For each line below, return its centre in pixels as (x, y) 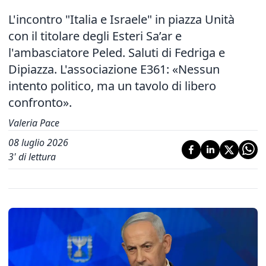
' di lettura (35, 157)
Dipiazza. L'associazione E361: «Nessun (114, 69)
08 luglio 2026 (38, 142)
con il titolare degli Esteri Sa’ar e (95, 36)
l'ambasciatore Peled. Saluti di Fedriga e (117, 53)
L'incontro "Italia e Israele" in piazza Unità (121, 19)
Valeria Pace (34, 123)
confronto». (40, 102)
